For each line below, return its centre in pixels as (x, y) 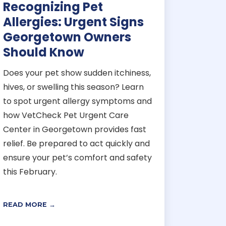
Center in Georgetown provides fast (74, 129)
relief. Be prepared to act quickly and (76, 143)
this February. (30, 172)
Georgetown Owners (67, 37)
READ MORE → (29, 204)
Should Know (43, 52)
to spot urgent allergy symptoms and (77, 101)
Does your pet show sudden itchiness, (77, 73)
